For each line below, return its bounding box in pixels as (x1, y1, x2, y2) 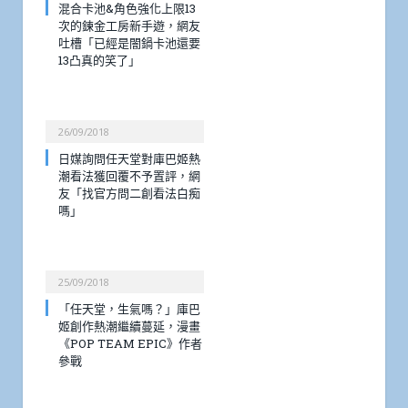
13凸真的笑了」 (58, 52, 140, 69)
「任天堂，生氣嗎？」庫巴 (58, 301, 200, 318)
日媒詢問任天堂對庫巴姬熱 (58, 150, 200, 168)
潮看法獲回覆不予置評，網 (58, 168, 200, 185)
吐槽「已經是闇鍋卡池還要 (58, 35, 200, 52)
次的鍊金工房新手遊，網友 (58, 17, 200, 35)
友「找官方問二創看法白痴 (58, 185, 200, 202)
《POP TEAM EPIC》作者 (58, 335, 202, 352)
